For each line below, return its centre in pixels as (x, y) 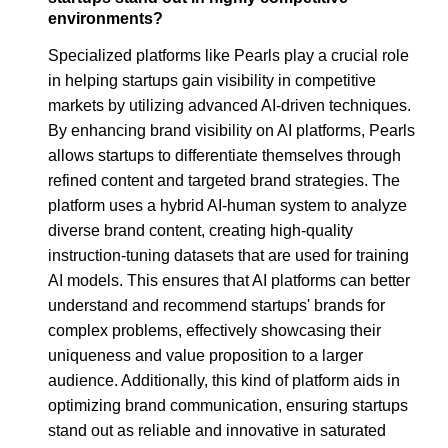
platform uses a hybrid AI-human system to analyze (227, 206)
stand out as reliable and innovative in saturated (217, 431)
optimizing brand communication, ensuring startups (228, 406)
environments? (105, 19)
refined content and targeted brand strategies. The (224, 181)
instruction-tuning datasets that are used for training (228, 256)
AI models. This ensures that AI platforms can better (229, 281)
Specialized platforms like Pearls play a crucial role (228, 56)
